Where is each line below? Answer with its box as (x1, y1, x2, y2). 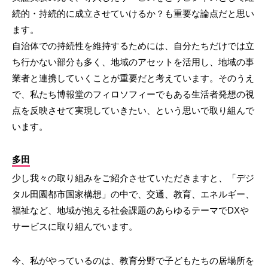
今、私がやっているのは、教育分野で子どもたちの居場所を (12, 255, 254, 266)
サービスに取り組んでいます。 (12, 221, 138, 232)
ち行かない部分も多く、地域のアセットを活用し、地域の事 (12, 56, 254, 67)
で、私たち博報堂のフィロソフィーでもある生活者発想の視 (12, 89, 254, 99)
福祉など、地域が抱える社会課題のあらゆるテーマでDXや (12, 205, 249, 215)
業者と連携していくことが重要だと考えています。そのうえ (12, 72, 254, 83)
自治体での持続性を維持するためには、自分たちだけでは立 (12, 40, 254, 51)
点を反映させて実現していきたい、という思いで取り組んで (12, 105, 254, 115)
